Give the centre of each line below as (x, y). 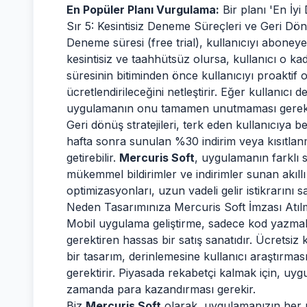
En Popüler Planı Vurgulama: (143, 10)
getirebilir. (93, 158)
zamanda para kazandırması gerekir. (161, 289)
